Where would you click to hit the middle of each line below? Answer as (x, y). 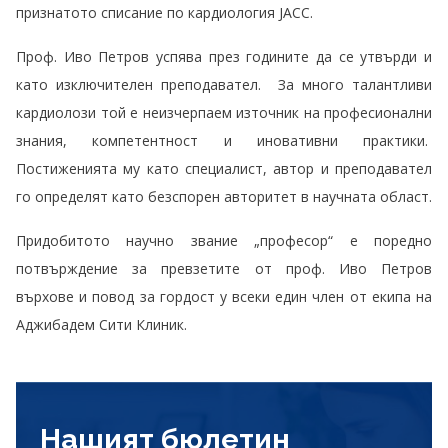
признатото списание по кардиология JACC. (164, 13)
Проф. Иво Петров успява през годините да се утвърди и (224, 57)
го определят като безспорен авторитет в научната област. (224, 197)
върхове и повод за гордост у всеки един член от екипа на (224, 297)
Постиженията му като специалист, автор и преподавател (224, 169)
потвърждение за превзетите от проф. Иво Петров (224, 269)
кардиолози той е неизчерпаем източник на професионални (224, 113)
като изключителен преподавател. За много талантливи (224, 85)
